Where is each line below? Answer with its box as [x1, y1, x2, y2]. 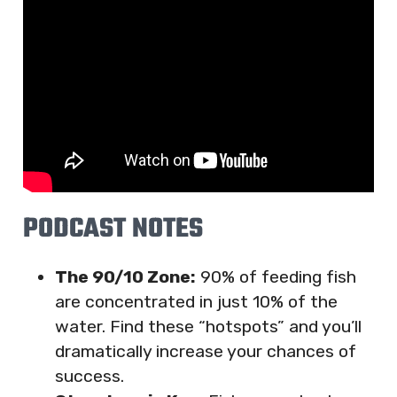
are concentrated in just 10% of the [54, 291, 338, 312]
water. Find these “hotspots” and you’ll [54, 315, 362, 337]
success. [54, 365, 124, 386]
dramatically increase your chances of [54, 340, 356, 362]
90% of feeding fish [195, 266, 356, 287]
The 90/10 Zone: [54, 266, 196, 287]
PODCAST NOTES [23, 208, 203, 252]
